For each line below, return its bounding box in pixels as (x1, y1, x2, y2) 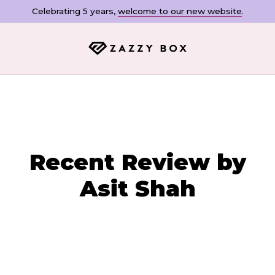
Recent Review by (29, 149, 246, 176)
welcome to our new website (117, 6, 242, 17)
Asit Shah (79, 175, 196, 203)
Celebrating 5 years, (31, 6, 118, 17)
